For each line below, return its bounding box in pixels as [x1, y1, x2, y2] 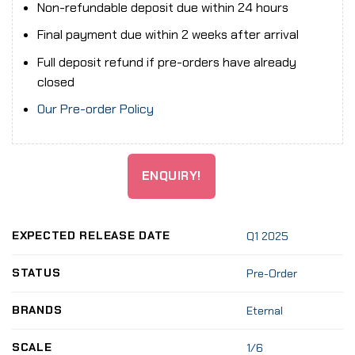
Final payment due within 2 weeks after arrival [36, 26, 299, 44]
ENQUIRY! [141, 168, 201, 185]
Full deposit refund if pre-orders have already [36, 53, 296, 71]
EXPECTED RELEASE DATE [12, 227, 171, 242]
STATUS [12, 265, 61, 280]
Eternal [246, 303, 284, 318]
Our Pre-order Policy [36, 101, 154, 118]
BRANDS [12, 302, 63, 317]
